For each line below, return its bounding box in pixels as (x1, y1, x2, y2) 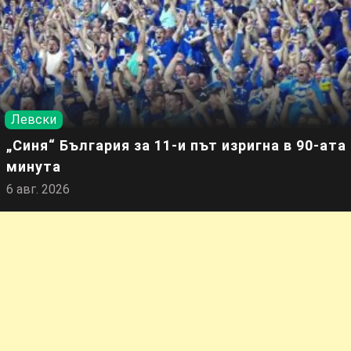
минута (6, 158, 61, 175)
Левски (11, 112, 56, 127)
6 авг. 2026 (6, 182, 70, 197)
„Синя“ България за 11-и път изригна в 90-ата (6, 137, 346, 154)
